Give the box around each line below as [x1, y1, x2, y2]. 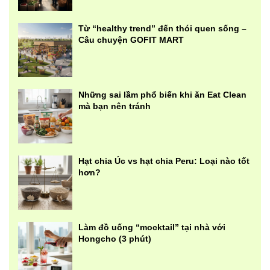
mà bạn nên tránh [78, 101, 151, 111]
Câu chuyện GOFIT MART [78, 35, 184, 45]
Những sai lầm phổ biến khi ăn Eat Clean [78, 90, 246, 100]
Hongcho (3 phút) [78, 234, 151, 244]
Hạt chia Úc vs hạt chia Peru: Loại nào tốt [78, 156, 250, 166]
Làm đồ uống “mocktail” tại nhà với [78, 222, 225, 233]
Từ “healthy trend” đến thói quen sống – [78, 24, 246, 34]
